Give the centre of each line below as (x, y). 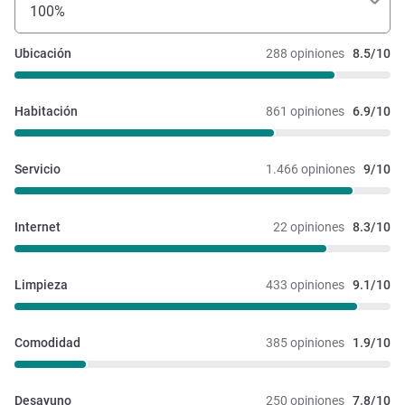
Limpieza (41, 284)
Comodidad (47, 342)
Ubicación (43, 53)
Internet (38, 226)
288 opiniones (305, 53)
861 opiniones (305, 111)
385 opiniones (305, 342)
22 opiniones (309, 226)
